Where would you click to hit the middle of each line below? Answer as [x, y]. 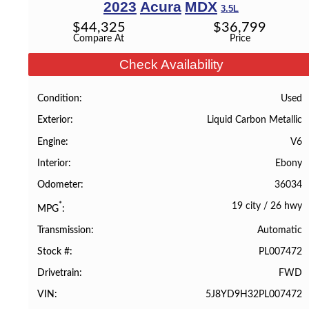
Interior [53, 163]
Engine [52, 142]
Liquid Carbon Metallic [254, 120]
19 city [246, 206]
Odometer [59, 185]
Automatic [279, 230]
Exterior [54, 120]
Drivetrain [59, 273]
